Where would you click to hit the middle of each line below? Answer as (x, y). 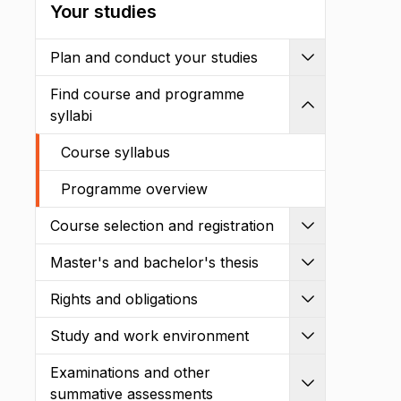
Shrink (329, 115)
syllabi (71, 115)
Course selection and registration (162, 226)
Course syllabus (115, 152)
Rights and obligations (124, 299)
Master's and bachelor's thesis (154, 262)
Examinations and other (130, 372)
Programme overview (134, 189)
